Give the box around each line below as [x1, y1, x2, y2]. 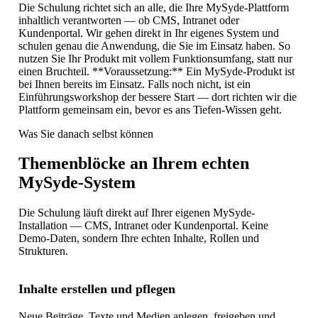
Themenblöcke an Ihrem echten [18, 154, 249, 173]
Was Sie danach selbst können [18, 127, 153, 140]
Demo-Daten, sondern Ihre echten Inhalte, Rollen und [18, 232, 259, 245]
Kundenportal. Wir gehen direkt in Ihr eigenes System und [18, 27, 279, 40]
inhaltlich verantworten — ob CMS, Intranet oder [18, 14, 239, 27]
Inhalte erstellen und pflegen [18, 282, 175, 297]
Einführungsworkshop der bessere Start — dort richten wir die [18, 91, 297, 104]
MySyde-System [18, 173, 136, 192]
